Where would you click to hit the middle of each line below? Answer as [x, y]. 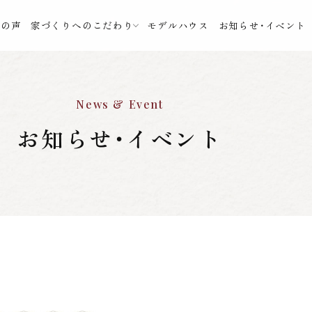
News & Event [120, 104]
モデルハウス [178, 25]
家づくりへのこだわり [82, 25]
